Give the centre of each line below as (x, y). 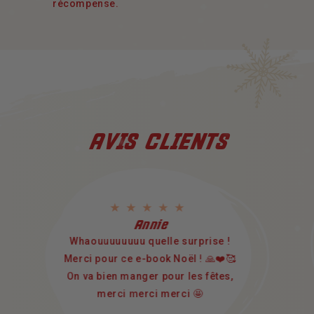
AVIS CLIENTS (157, 142)
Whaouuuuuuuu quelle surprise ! (150, 241)
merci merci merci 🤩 (150, 293)
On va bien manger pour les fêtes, (150, 276)
